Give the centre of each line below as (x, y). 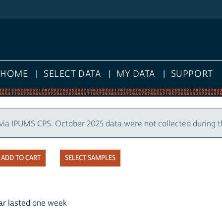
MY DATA (136, 74)
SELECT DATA (72, 74)
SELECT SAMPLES (90, 158)
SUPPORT (192, 74)
